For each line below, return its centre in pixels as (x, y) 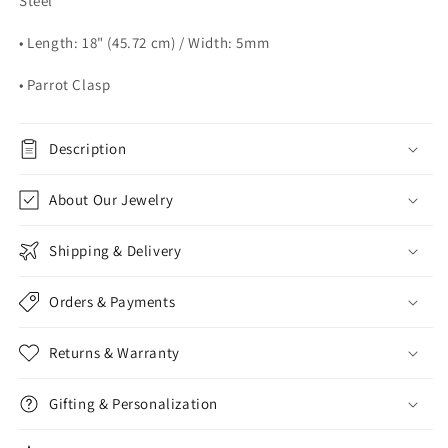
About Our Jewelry (111, 199)
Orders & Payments (112, 301)
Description (88, 148)
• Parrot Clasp (65, 84)
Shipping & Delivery (115, 250)
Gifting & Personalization (133, 403)
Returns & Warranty (114, 352)
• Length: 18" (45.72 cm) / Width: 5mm (144, 42)
